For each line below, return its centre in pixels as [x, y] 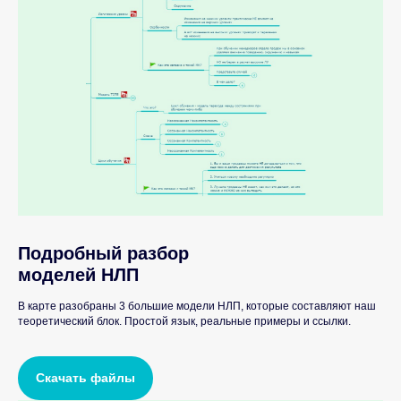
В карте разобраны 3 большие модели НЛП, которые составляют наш [197, 306]
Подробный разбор [103, 253]
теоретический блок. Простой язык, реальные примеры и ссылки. [184, 321]
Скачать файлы [85, 378]
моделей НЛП [78, 275]
